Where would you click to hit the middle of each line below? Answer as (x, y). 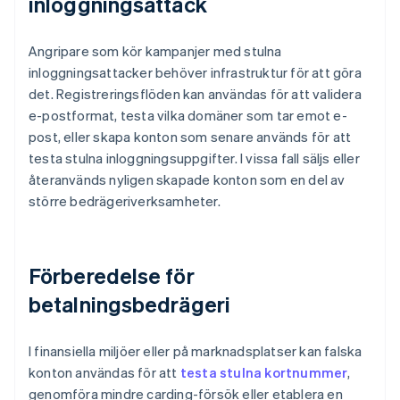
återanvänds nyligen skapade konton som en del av (187, 180)
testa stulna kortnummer (264, 373)
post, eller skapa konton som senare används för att (190, 137)
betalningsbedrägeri (129, 304)
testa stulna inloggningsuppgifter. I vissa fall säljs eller (194, 158)
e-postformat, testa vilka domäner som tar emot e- (188, 116)
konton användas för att (104, 373)
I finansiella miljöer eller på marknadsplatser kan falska (196, 351)
